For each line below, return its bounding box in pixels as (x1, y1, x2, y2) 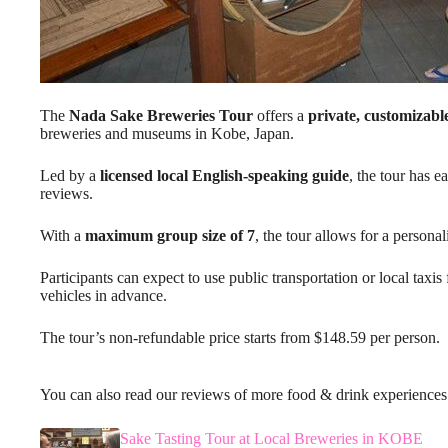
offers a (253, 106, 308, 124)
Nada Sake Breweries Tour (69, 106, 253, 124)
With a (40, 226, 85, 244)
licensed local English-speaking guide (100, 166, 349, 184)
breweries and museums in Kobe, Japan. (40, 124, 294, 142)
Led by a (40, 166, 100, 184)
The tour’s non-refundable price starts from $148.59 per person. (40, 328, 440, 346)
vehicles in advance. (40, 286, 167, 304)
